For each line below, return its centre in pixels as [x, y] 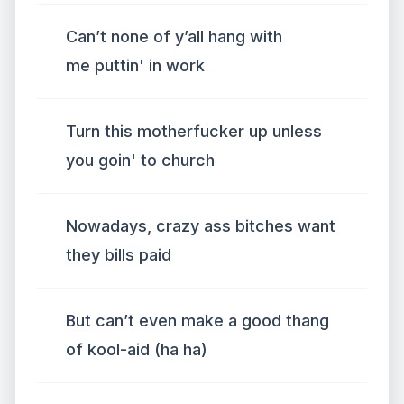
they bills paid [119, 255]
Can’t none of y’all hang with [174, 37]
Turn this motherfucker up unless [194, 131]
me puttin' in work [135, 65]
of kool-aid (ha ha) [137, 349]
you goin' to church [140, 160]
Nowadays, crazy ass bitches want [201, 226]
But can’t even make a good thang [197, 321]
